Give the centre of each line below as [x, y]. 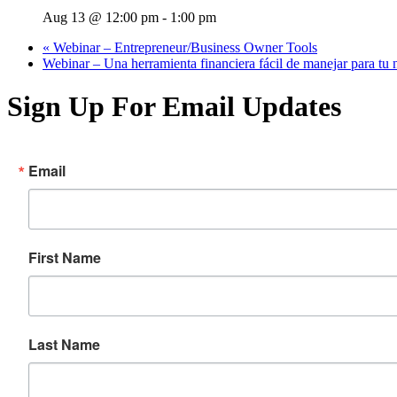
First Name [65, 257]
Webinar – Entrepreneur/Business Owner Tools [183, 47]
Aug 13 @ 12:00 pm [101, 17]
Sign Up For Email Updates [174, 107]
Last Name [64, 344]
